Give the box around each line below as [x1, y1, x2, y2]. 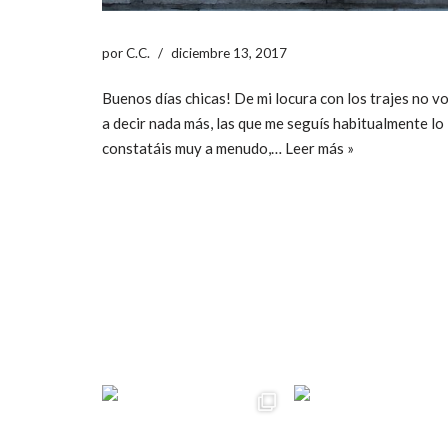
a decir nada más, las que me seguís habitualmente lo [102, 113, 444, 132]
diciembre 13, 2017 [171, 44, 287, 61]
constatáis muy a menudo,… [102, 138, 285, 157]
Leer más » [285, 138, 354, 157]
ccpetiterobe [152, 326, 242, 346]
